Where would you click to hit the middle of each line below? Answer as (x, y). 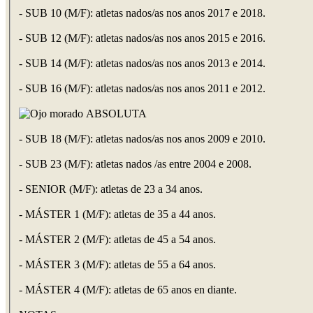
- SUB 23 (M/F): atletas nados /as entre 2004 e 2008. (135, 164)
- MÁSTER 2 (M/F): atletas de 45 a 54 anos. (117, 240)
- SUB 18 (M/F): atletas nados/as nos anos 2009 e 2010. (142, 139)
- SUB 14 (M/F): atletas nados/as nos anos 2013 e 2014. (142, 64)
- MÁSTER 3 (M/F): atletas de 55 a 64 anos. (117, 265)
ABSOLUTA (115, 114)
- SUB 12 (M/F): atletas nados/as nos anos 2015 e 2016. (142, 38)
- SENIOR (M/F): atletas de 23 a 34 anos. (111, 189)
